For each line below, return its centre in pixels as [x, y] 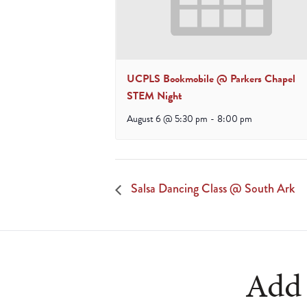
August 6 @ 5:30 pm [167, 119]
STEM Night [155, 96]
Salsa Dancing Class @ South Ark [211, 189]
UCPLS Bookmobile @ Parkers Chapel [211, 78]
